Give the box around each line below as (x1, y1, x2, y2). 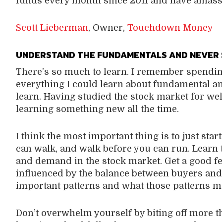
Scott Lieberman (15, 23, 88, 33)
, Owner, (88, 23, 127, 33)
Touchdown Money (127, 23, 213, 33)
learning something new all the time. (15, 104, 181, 114)
